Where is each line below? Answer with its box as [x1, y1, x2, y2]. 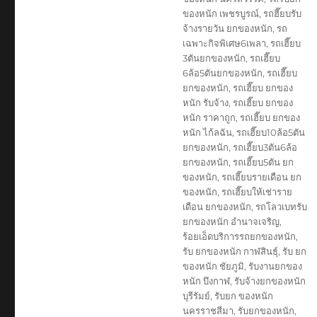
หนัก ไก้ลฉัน [182, 126, 232, 138]
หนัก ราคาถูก [182, 111, 236, 123]
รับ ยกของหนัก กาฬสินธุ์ [182, 245, 278, 257]
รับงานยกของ [248, 260, 302, 272]
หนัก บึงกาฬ [182, 275, 230, 287]
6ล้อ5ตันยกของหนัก [182, 67, 263, 79]
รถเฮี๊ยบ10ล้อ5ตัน [236, 126, 305, 138]
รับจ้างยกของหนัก [234, 275, 306, 287]
